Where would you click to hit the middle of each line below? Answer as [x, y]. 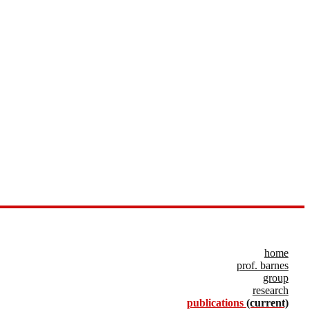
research [270, 290]
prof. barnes [262, 265]
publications [216, 303]
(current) [267, 303]
